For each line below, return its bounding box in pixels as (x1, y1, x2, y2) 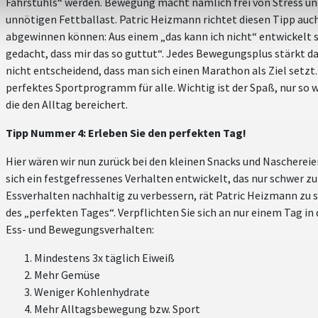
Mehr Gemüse (34, 267, 100, 282)
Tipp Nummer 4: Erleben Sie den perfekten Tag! (6, 125, 246, 140)
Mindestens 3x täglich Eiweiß (34, 250, 175, 265)
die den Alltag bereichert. (6, 97, 128, 111)
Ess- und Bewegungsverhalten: (6, 221, 154, 236)
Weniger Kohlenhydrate (34, 284, 150, 299)
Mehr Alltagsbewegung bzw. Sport (34, 301, 200, 316)
